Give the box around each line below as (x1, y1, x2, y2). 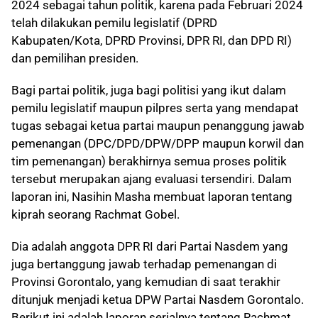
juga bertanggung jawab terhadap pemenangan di (11, 257, 277, 271)
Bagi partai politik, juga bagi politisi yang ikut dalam (11, 83, 286, 97)
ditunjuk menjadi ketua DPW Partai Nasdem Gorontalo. (11, 292, 304, 307)
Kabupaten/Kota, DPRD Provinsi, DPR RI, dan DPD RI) (11, 33, 292, 48)
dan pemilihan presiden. (11, 51, 138, 65)
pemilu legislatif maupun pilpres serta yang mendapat (11, 101, 299, 115)
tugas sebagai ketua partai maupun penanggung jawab (11, 119, 305, 133)
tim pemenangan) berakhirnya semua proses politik (11, 154, 287, 168)
